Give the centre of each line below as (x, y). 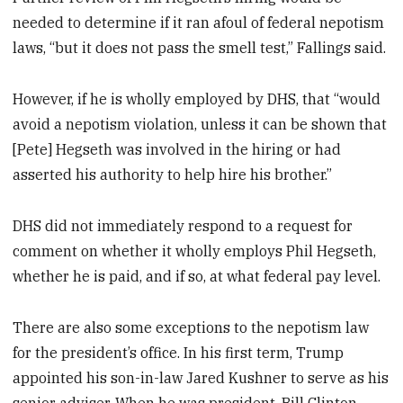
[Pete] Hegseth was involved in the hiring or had (177, 150)
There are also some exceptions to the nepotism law (191, 327)
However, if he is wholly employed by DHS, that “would (197, 99)
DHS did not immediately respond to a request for (183, 225)
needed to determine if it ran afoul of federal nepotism (199, 23)
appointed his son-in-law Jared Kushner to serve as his (201, 377)
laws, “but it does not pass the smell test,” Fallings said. (200, 48)
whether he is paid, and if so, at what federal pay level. (197, 276)
